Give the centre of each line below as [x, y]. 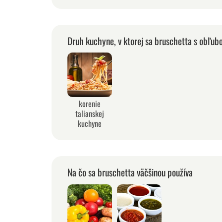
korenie [90, 104]
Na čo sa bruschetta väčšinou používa [130, 172]
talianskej [90, 114]
